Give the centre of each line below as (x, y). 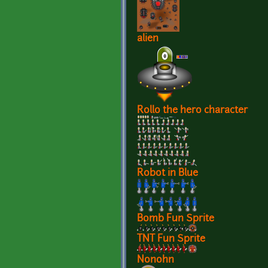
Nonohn (156, 261)
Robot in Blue (167, 174)
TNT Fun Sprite (171, 240)
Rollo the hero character (192, 111)
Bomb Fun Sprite (176, 219)
